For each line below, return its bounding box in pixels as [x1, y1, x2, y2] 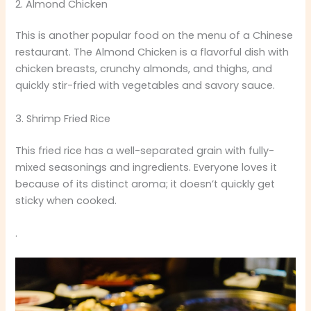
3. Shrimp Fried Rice [15, 111, 111, 126]
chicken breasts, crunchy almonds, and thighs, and [15, 62, 273, 76]
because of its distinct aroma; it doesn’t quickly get [15, 176, 276, 191]
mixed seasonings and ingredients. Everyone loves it [15, 160, 278, 174]
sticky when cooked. [15, 193, 117, 208]
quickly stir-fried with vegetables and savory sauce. [15, 78, 276, 93]
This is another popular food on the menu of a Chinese [15, 28, 294, 43]
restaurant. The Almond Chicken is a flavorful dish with [15, 45, 289, 60]
